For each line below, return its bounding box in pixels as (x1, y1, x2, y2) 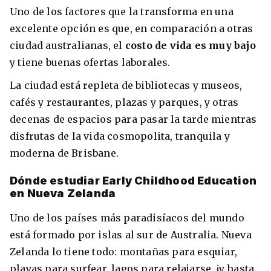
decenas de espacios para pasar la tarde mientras (10, 113, 257, 125)
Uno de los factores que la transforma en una (10, 5, 233, 18)
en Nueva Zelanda (10, 187, 116, 200)
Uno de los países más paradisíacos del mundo (10, 212, 244, 224)
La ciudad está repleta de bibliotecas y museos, (10, 79, 243, 91)
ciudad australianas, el (10, 39, 125, 52)
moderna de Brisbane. (10, 146, 119, 159)
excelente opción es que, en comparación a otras (10, 22, 253, 35)
